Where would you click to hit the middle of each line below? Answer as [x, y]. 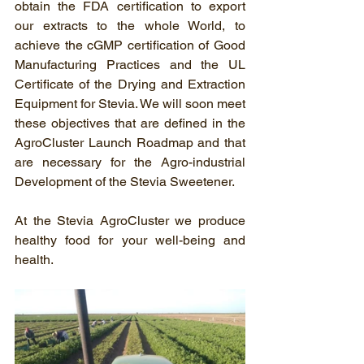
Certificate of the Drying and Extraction [130, 84]
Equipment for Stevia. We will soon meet [130, 104]
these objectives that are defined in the [130, 123]
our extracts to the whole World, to [130, 26]
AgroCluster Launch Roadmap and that [130, 143]
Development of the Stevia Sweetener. [125, 182]
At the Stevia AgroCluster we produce [130, 221]
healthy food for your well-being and [130, 240]
